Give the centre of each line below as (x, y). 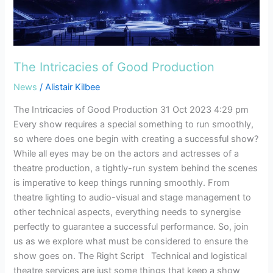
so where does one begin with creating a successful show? (136, 139)
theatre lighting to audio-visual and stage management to (133, 198)
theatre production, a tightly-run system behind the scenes (136, 168)
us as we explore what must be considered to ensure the (131, 242)
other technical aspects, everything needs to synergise (127, 212)
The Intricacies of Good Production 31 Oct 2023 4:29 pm (131, 110)
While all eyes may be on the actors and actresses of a (126, 154)
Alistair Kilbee (73, 87)
